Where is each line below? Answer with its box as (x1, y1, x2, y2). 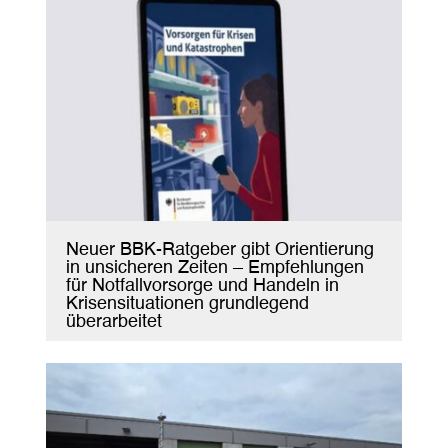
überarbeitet (65, 312, 162, 331)
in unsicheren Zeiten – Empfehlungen (65, 258, 364, 277)
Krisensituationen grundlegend (65, 294, 309, 313)
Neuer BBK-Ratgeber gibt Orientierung (65, 240, 374, 259)
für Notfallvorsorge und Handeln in (65, 276, 339, 295)
